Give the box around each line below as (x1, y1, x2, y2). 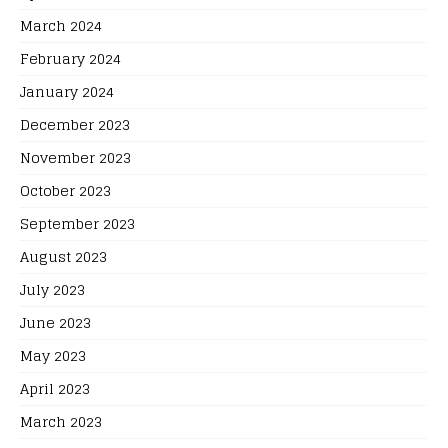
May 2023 (20, 342, 86, 368)
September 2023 (20, 210, 135, 236)
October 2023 (20, 177, 111, 203)
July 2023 (20, 276, 85, 302)
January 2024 (20, 78, 114, 104)
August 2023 (20, 243, 107, 269)
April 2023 (20, 375, 90, 401)
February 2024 (20, 45, 121, 71)
